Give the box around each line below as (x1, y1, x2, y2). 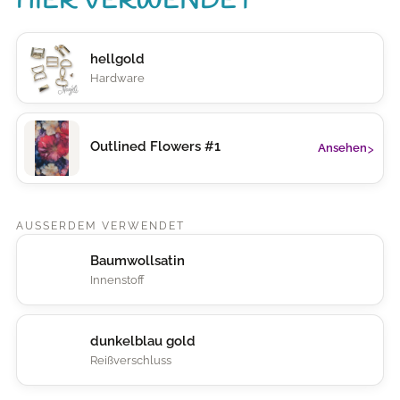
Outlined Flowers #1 (90, 137, 221, 154)
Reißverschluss (90, 353, 171, 367)
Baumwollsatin (90, 252, 185, 269)
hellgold (90, 50, 145, 67)
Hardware (90, 71, 145, 85)
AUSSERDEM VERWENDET (16, 219, 177, 232)
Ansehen (318, 141, 367, 154)
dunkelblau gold (90, 332, 196, 349)
